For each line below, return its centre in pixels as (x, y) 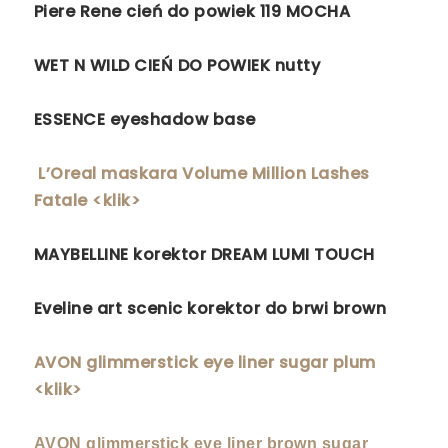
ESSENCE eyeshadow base (147, 120)
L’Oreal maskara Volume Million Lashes (204, 174)
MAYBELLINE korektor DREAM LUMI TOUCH (204, 255)
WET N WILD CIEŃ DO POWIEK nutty (177, 66)
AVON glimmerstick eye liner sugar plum (204, 363)
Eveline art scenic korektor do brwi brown (210, 309)
